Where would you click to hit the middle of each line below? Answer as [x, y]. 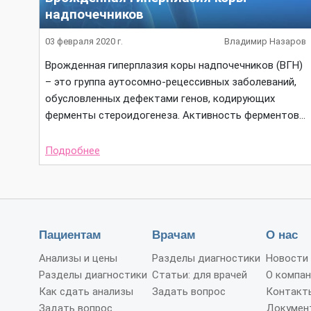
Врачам [174, 235]
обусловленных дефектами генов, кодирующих [160, 99]
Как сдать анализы [86, 292]
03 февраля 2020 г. [84, 41]
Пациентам [70, 235]
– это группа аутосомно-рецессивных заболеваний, [171, 82]
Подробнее [73, 151]
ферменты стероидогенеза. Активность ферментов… [175, 115]
